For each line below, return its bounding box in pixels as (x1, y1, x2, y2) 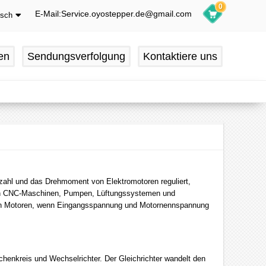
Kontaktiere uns (143, 50, 217, 62)
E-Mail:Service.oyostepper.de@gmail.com (35, 9, 192, 18)
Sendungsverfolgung (27, 50, 125, 62)
